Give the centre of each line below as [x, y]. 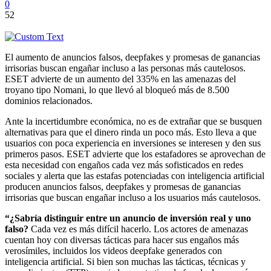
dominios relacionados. [49, 100]
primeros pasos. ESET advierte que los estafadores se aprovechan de [135, 154]
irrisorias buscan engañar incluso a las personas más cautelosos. [125, 68]
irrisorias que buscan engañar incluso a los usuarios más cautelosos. [133, 197]
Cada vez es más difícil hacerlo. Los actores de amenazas [138, 229]
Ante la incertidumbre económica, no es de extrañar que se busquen [133, 121]
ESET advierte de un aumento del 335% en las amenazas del [120, 79]
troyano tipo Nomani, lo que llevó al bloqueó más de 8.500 [117, 90]
